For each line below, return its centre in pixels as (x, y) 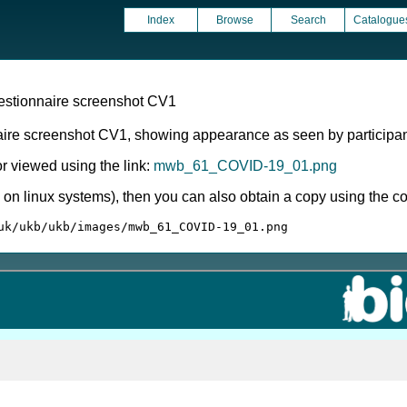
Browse (234, 20)
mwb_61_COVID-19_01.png (245, 166)
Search (308, 20)
